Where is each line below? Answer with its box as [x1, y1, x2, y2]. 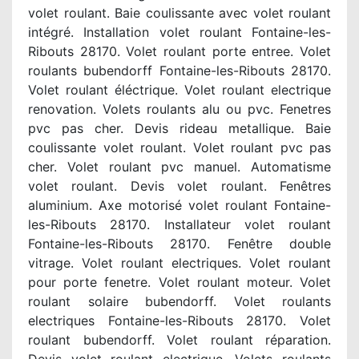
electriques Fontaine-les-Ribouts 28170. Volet [28, 313, 331, 329]
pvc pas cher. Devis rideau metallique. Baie [28, 120, 331, 136]
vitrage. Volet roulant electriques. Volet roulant [28, 255, 331, 271]
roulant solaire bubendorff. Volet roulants [28, 293, 331, 309]
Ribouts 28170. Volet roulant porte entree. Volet [28, 43, 331, 59]
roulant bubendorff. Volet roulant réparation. [28, 332, 331, 348]
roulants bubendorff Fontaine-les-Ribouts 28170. [28, 63, 331, 79]
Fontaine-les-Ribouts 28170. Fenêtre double [28, 236, 331, 252]
